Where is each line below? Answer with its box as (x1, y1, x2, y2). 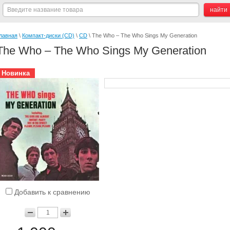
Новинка (2, 69, 30, 77)
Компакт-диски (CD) (22, 32, 74, 39)
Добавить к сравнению (12, 188, 90, 196)
